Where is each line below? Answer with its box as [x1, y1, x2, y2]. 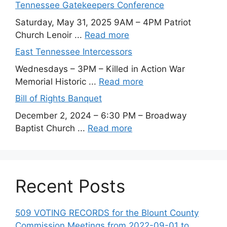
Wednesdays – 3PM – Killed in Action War [15, 63, 185, 74]
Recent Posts [15, 175, 125, 197]
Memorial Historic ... [15, 76, 99, 87]
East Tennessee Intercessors [15, 47, 132, 57]
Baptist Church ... [15, 123, 88, 133]
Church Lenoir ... [15, 29, 85, 40]
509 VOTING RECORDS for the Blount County [15, 207, 199, 218]
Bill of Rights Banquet [15, 93, 102, 104]
